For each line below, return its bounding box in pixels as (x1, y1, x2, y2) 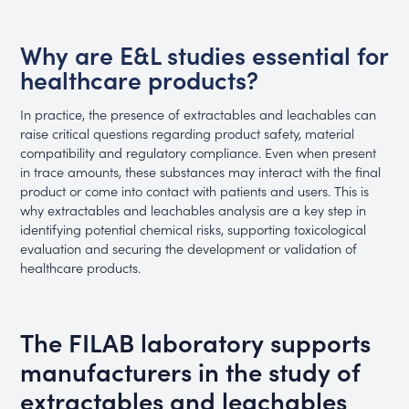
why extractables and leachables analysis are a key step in (20, 199, 367, 219)
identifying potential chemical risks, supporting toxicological (20, 218, 367, 238)
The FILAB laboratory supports (20, 324, 372, 360)
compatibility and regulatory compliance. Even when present (20, 142, 377, 162)
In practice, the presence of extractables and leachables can (20, 103, 377, 123)
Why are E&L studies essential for (20, 37, 389, 72)
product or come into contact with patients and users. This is (20, 180, 370, 200)
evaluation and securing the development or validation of (20, 237, 358, 257)
